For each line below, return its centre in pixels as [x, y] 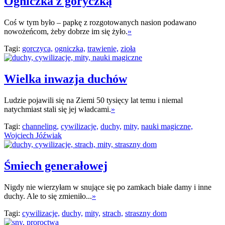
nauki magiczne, [167, 126]
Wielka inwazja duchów [66, 79]
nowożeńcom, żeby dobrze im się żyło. [66, 32]
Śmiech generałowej [56, 165]
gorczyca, [37, 49]
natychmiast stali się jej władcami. [58, 109]
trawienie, [103, 49]
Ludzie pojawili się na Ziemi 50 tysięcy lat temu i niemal [93, 100]
